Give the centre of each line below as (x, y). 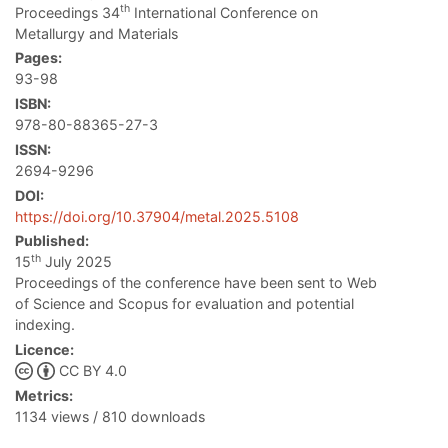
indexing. (45, 325)
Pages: (38, 58)
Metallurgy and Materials (96, 33)
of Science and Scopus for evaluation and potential (184, 304)
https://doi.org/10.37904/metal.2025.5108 (157, 216)
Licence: (44, 350)
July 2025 (76, 262)
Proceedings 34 (67, 12)
